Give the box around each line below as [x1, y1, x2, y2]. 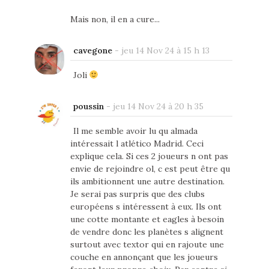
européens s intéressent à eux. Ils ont [70, 201, 222, 213]
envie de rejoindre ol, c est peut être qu [70, 163, 230, 175]
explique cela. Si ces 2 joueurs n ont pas [70, 151, 228, 162]
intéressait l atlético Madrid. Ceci [70, 138, 204, 150]
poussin [73, 101, 104, 112]
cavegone [73, 45, 112, 56]
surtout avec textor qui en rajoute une [70, 239, 224, 250]
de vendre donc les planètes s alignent [70, 226, 223, 238]
